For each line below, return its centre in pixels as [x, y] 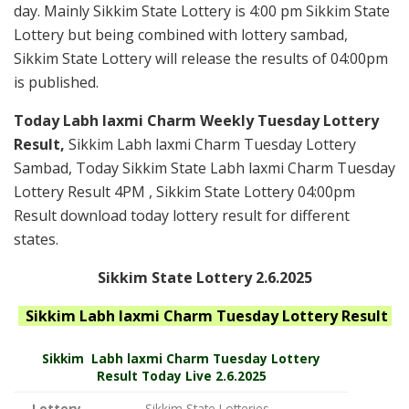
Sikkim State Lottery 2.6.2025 [204, 277]
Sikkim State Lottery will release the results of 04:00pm [201, 58]
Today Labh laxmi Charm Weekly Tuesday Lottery [196, 120]
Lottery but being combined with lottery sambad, [181, 34]
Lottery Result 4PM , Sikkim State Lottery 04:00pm [184, 191]
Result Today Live [154, 375]
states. [36, 239]
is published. [56, 82]
